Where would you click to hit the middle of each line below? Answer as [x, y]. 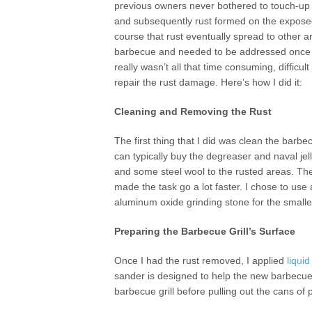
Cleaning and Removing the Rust [193, 111]
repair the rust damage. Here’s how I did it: [209, 82]
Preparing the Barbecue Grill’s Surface [205, 231]
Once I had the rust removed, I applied [201, 260]
